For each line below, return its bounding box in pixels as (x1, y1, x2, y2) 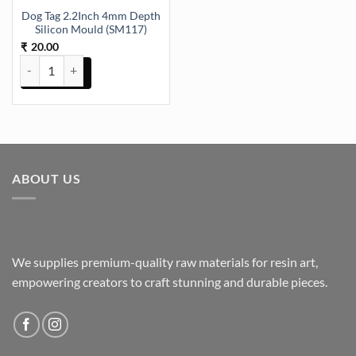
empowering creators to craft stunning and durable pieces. (12, 273, 332, 289)
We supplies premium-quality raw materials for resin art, (12, 253, 318, 269)
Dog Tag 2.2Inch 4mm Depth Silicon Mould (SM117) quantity (18, 56, 316, 70)
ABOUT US (12, 171, 81, 187)
